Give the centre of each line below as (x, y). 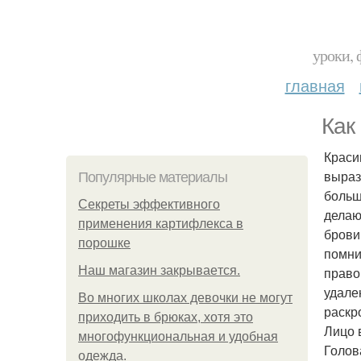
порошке (104, 243)
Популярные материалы (153, 177)
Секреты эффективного (149, 204)
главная (315, 85)
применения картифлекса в (161, 224)
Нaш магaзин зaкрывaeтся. (159, 270)
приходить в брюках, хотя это (166, 317)
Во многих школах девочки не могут (185, 298)
